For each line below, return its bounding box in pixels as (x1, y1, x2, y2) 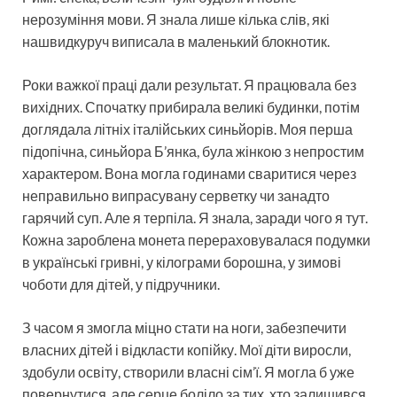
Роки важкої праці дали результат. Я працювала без (22, 75, 356, 93)
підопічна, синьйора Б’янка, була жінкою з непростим (22, 142, 364, 160)
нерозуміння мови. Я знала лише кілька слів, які (22, 10, 330, 27)
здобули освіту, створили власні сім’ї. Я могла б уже (22, 362, 354, 380)
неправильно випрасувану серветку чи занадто (22, 186, 330, 204)
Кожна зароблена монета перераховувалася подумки (22, 230, 370, 248)
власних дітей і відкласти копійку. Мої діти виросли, (22, 340, 351, 358)
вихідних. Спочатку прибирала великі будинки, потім (22, 97, 360, 115)
